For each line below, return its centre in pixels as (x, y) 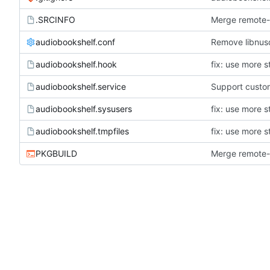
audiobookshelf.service (81, 86)
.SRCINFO (55, 19)
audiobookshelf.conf (75, 42)
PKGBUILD (56, 153)
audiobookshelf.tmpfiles (82, 131)
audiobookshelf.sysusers (84, 108)
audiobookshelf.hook (76, 64)
